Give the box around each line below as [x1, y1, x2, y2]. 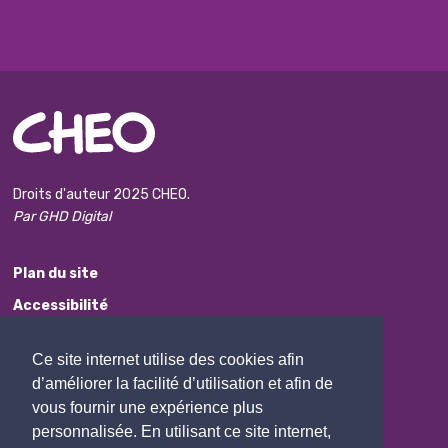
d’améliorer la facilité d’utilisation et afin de [32, 375, 333, 393]
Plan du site [13, 264, 99, 282]
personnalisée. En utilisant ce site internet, [32, 423, 331, 441]
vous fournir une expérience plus [32, 399, 263, 417]
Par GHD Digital [13, 207, 112, 225]
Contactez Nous [13, 424, 133, 442]
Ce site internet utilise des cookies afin [32, 351, 304, 369]
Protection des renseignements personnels [13, 360, 332, 378]
